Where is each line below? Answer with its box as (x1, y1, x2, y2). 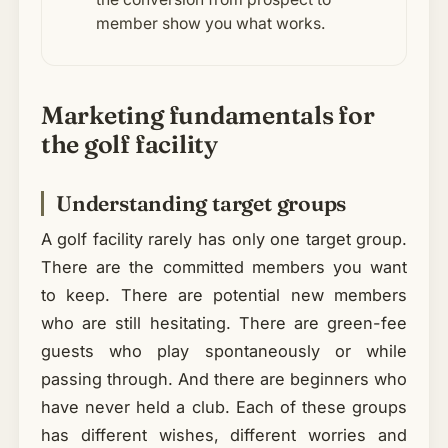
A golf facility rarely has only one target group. (40, 229, 408, 250)
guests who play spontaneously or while (40, 341, 408, 362)
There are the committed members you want (40, 257, 408, 278)
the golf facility (40, 129, 218, 160)
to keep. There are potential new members (40, 285, 408, 306)
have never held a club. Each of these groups (40, 397, 408, 418)
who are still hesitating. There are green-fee (40, 313, 408, 334)
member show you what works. (96, 14, 327, 34)
